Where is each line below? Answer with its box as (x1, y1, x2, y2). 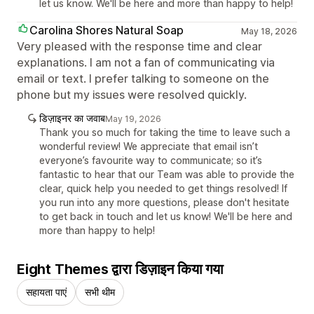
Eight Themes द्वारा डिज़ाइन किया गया (17, 260, 224, 278)
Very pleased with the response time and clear (17, 39, 262, 53)
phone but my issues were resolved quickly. (17, 87, 247, 102)
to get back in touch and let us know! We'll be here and (39, 210, 292, 222)
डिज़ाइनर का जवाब (39, 111, 105, 124)
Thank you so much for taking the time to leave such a (39, 125, 290, 138)
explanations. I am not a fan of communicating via (17, 55, 275, 69)
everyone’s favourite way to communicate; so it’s (39, 153, 262, 166)
